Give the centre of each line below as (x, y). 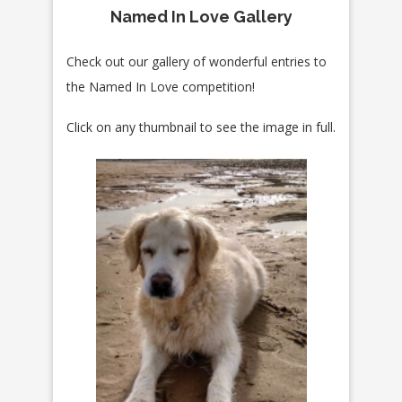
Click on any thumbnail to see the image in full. (201, 127)
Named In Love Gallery (201, 17)
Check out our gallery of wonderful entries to (197, 62)
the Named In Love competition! (161, 87)
